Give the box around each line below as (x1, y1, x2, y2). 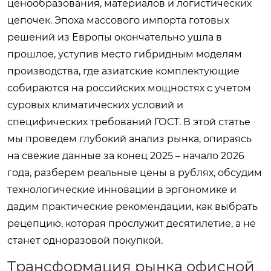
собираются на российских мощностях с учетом (7, 82, 251, 94)
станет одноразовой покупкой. (7, 234, 163, 246)
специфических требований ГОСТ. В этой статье (7, 116, 250, 128)
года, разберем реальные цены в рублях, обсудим (7, 166, 262, 178)
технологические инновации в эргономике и (7, 183, 237, 195)
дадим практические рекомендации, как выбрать (7, 200, 258, 212)
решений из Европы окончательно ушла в (7, 31, 222, 43)
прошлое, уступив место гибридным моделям (7, 48, 242, 60)
